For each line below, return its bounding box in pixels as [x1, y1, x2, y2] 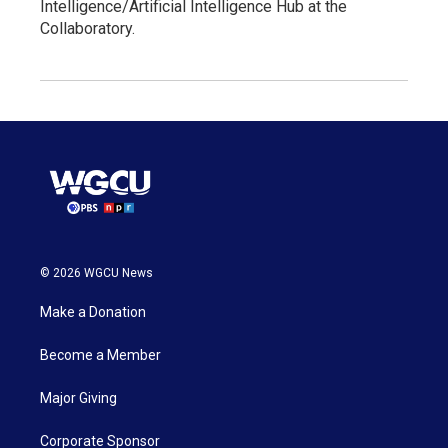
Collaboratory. [40, 19, 135, 39]
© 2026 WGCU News [40, 266, 153, 281]
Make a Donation [40, 304, 146, 321]
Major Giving [40, 390, 117, 407]
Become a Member [40, 347, 161, 364]
